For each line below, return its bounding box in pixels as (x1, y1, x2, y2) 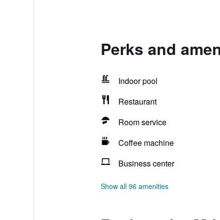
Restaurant (118, 96, 157, 107)
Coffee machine (118, 137, 174, 148)
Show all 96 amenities (100, 181, 168, 191)
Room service (118, 116, 166, 128)
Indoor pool (118, 75, 158, 86)
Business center (118, 158, 174, 169)
